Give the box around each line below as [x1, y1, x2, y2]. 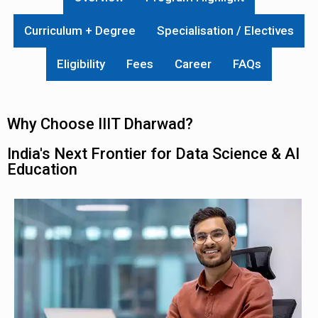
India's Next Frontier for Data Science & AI [7, 145, 300, 163]
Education [7, 160, 77, 178]
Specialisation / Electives [157, 23, 294, 38]
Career [175, 57, 212, 71]
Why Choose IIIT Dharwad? [7, 115, 193, 133]
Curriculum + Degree [24, 23, 136, 38]
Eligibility [57, 57, 105, 71]
